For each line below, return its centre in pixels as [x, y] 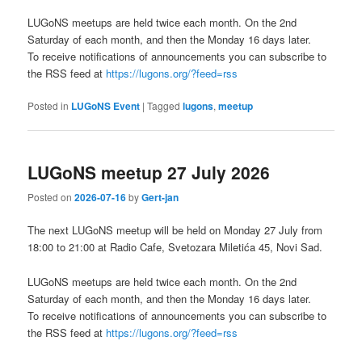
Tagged [164, 105]
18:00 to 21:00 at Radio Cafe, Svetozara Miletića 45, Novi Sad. [175, 247]
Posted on [51, 197]
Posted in [48, 105]
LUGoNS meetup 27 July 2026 [149, 173]
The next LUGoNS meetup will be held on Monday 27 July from [175, 230]
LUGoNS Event [106, 105]
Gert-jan [160, 198]
